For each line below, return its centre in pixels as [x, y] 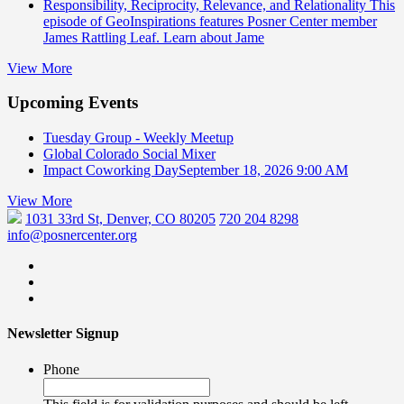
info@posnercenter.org [72, 235]
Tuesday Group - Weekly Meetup [138, 138]
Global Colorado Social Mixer [129, 154]
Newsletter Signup [63, 334]
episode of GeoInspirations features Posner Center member [210, 21]
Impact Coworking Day [111, 170]
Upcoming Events [73, 103]
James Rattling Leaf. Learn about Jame [154, 37]
